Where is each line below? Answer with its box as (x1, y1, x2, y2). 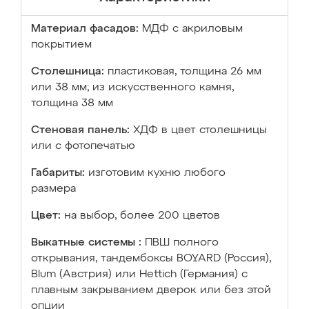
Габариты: (31, 168, 85, 179)
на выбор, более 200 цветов (64, 210, 220, 221)
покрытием (31, 39, 92, 50)
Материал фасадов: (31, 23, 139, 34)
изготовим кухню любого (88, 168, 226, 179)
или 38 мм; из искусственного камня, (31, 82, 234, 93)
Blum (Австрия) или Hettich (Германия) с (31, 269, 248, 280)
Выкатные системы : (31, 237, 141, 248)
